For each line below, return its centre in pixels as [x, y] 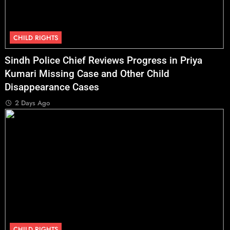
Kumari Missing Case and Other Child [87, 74]
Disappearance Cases [52, 88]
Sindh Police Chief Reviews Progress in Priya [104, 61]
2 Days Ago [33, 103]
